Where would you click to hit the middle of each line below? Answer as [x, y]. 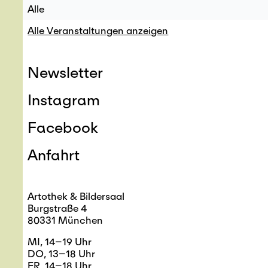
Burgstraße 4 [57, 208]
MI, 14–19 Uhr [60, 242]
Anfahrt [54, 154]
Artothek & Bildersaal [76, 196]
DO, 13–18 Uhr [62, 254]
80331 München [66, 220]
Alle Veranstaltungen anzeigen [98, 31]
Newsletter [66, 72]
